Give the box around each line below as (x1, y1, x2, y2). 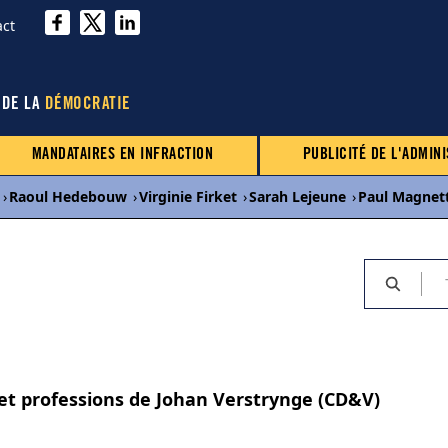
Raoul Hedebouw (9, 187, 127, 206)
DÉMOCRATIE (44, 97, 131, 114)
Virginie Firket (139, 187, 237, 206)
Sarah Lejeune (249, 187, 346, 206)
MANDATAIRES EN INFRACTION (31, 147, 214, 163)
